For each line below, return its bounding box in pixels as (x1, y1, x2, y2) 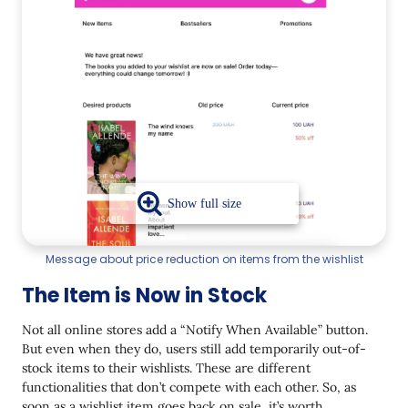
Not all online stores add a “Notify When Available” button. (22, 321, 368, 339)
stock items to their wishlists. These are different (22, 360, 311, 377)
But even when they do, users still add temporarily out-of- (22, 341, 366, 358)
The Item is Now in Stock (22, 281, 267, 311)
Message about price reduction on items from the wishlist (45, 251, 363, 268)
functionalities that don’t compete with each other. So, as (22, 379, 356, 396)
